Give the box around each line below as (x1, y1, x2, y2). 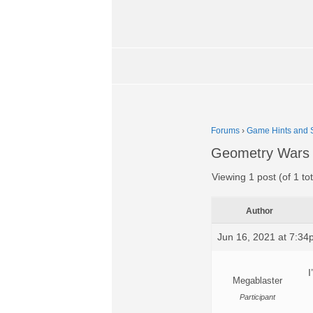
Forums (211, 126, 240, 136)
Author (245, 206, 273, 216)
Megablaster (233, 276, 282, 286)
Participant (240, 293, 275, 301)
